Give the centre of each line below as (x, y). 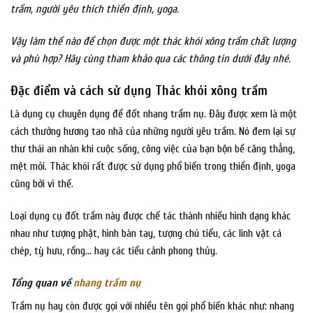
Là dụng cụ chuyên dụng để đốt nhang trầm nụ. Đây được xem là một (154, 114)
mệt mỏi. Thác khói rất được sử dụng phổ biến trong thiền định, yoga (153, 167)
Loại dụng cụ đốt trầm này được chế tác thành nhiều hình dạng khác (151, 216)
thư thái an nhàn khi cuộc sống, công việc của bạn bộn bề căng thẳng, (153, 149)
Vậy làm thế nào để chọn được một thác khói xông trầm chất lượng (153, 41)
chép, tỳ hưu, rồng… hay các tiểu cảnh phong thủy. (114, 251)
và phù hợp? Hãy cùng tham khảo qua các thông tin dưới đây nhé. (151, 58)
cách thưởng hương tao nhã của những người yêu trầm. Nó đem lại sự (153, 132)
